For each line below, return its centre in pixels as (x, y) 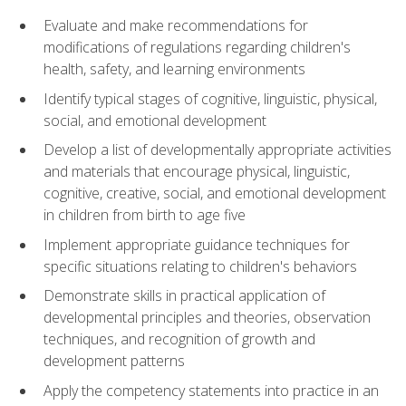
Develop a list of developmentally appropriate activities (217, 150)
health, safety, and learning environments (174, 68)
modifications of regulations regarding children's (197, 47)
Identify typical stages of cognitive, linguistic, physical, (210, 98)
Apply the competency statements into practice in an (211, 390)
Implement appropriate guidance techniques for (197, 244)
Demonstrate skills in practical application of (184, 296)
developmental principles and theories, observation (207, 318)
